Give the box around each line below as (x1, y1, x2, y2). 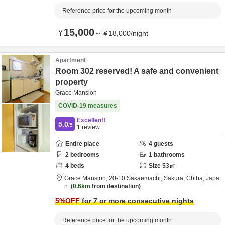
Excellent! (77, 117, 105, 124)
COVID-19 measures (58, 102, 117, 109)
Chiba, (186, 175, 206, 182)
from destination (90, 183, 139, 190)
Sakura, (164, 175, 186, 182)
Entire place (65, 140, 99, 147)
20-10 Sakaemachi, (109, 175, 164, 182)
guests (152, 140, 173, 147)
